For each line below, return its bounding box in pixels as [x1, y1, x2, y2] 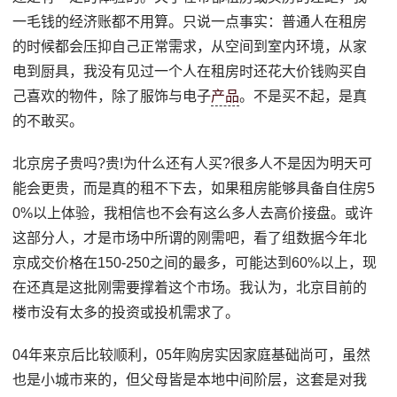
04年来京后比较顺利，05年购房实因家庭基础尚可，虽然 [12, 346, 371, 362]
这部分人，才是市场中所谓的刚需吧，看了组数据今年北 [12, 230, 368, 245]
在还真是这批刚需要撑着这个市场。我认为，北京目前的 [12, 279, 368, 295]
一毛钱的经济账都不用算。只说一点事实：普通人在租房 [12, 13, 368, 29]
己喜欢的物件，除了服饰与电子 [12, 88, 212, 104]
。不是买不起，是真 [239, 88, 368, 104]
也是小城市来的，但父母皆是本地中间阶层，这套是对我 [12, 371, 368, 387]
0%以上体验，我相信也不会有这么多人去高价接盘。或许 [12, 205, 374, 221]
